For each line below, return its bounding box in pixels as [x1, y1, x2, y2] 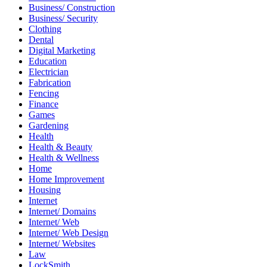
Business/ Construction [29, 2, 115, 13]
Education [29, 55, 67, 66]
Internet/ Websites [29, 238, 95, 249]
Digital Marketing [29, 45, 95, 55]
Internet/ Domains [29, 206, 96, 216]
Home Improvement [29, 173, 104, 184]
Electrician [29, 66, 69, 77]
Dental [29, 34, 54, 45]
